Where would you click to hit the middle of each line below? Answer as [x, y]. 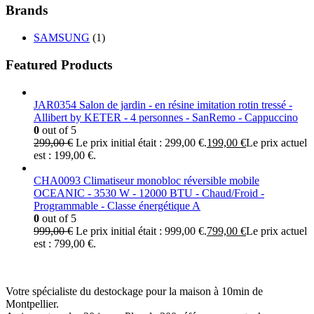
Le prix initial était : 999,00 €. [141, 231]
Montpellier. [32, 303]
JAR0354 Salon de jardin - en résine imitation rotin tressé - [163, 104]
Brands [27, 11]
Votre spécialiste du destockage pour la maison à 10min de [134, 291]
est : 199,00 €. [65, 155]
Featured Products [59, 64]
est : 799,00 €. [65, 243]
